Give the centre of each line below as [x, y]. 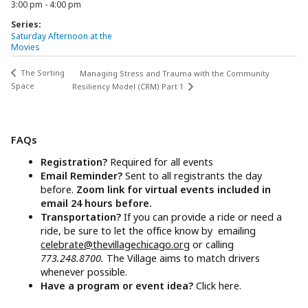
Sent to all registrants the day [194, 176]
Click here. [219, 286]
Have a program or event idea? [119, 286]
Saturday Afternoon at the [62, 36]
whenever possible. [84, 272]
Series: [26, 24]
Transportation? [82, 217]
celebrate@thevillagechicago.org [115, 245]
